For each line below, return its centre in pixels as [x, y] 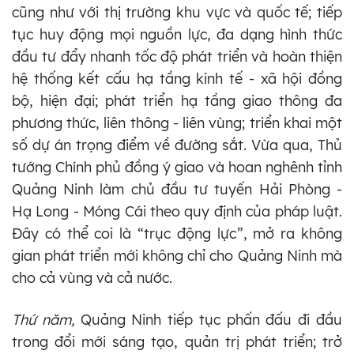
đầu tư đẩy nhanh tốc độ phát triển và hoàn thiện [177, 56]
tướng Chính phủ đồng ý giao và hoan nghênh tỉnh [177, 167]
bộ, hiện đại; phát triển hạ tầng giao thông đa [177, 100]
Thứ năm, [43, 319]
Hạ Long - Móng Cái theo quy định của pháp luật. [177, 211]
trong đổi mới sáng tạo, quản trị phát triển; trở [177, 341]
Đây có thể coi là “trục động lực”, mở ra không [177, 233]
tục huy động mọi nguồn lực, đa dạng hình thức [177, 34]
